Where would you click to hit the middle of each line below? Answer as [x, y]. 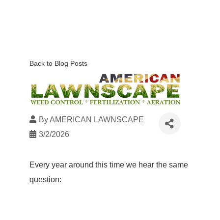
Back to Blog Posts [58, 63]
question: [45, 179]
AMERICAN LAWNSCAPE [96, 120]
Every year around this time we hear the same [109, 165]
